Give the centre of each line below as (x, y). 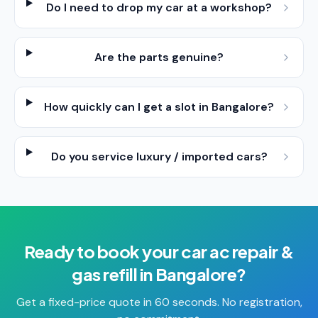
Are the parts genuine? (159, 57)
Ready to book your (103, 251)
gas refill (105, 274)
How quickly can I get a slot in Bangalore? (159, 107)
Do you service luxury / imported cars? (159, 157)
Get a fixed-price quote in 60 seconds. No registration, (159, 302)
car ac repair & (237, 251)
